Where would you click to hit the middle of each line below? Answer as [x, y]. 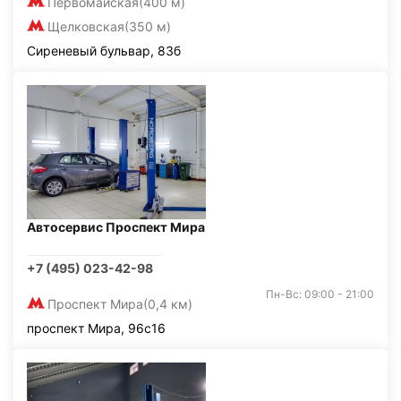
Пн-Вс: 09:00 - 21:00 [320, 294]
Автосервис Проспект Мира [116, 227]
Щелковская [86, 26]
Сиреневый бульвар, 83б [104, 51]
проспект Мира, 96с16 [96, 328]
